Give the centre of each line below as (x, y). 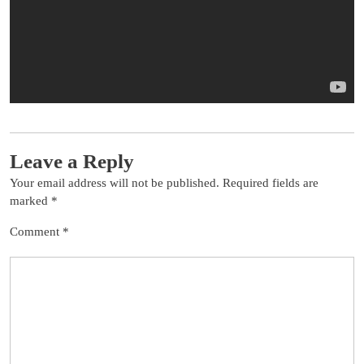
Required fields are (271, 183)
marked (30, 201)
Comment (36, 232)
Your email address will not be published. (115, 183)
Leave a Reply (72, 161)
